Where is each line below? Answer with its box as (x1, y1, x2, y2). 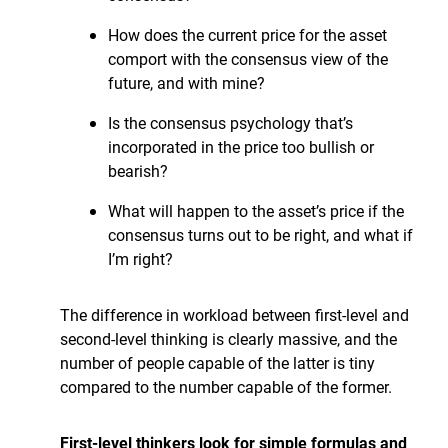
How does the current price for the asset (108, 24, 387, 45)
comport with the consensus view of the (108, 48, 388, 69)
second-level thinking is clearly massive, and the (60, 328, 397, 349)
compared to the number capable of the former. (60, 376, 392, 397)
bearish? (108, 160, 168, 181)
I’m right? (108, 248, 173, 269)
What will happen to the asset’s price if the (108, 200, 404, 221)
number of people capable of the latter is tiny (60, 352, 375, 373)
